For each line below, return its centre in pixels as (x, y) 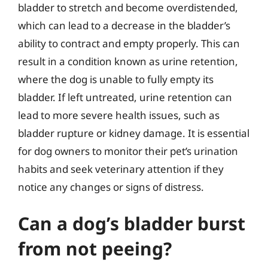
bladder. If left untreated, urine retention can (125, 97)
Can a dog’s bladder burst (132, 223)
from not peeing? (95, 249)
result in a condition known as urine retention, (128, 61)
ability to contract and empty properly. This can (129, 43)
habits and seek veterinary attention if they (121, 169)
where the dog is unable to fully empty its (116, 79)
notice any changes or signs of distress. (111, 187)
